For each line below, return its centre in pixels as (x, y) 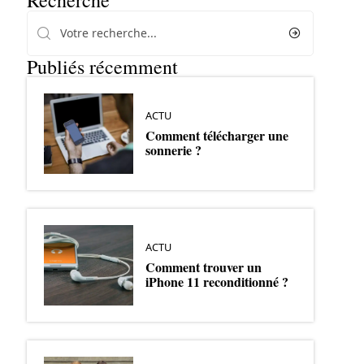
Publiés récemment (102, 67)
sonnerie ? (173, 149)
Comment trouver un (203, 266)
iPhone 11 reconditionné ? (217, 281)
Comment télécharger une (217, 135)
